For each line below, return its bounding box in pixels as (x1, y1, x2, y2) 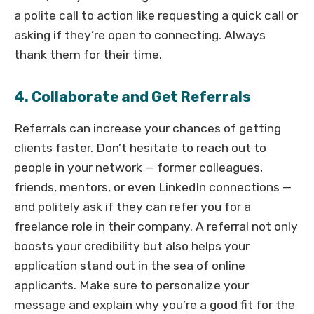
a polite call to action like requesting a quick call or (14, 8, 298, 23)
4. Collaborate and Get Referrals (14, 88, 251, 106)
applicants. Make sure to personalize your (14, 278, 249, 293)
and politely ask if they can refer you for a (14, 200, 251, 214)
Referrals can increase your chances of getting (14, 121, 281, 136)
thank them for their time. (14, 48, 162, 62)
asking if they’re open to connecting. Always (14, 28, 266, 43)
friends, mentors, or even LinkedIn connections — (14, 180, 292, 195)
